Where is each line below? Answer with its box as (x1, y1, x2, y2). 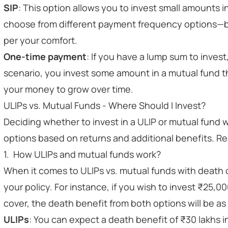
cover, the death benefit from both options (4, 197, 186, 209)
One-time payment (4, 50, 87, 63)
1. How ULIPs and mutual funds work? (4, 148, 161, 160)
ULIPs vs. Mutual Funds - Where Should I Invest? (4, 99, 206, 111)
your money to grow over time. (4, 83, 133, 95)
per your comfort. (4, 34, 77, 46)
